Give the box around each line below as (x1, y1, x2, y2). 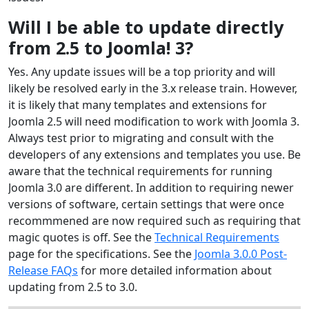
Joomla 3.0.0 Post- (195, 246, 287, 261)
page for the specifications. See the (8, 246, 195, 261)
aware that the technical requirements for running (8, 163, 272, 179)
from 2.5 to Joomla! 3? (8, 35, 193, 59)
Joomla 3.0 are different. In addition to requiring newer (8, 179, 294, 195)
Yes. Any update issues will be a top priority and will (8, 63, 275, 79)
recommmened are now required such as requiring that (8, 212, 301, 228)
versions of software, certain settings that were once (8, 196, 284, 212)
